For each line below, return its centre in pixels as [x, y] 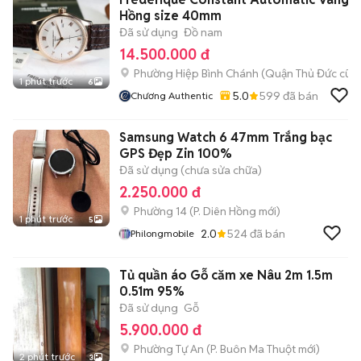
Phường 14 [160, 211]
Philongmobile [162, 233]
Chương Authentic [172, 95]
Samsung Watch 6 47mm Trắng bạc [226, 137]
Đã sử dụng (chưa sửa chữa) [191, 170]
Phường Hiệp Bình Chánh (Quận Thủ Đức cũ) [245, 73]
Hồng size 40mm [170, 16]
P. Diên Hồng [225, 211]
